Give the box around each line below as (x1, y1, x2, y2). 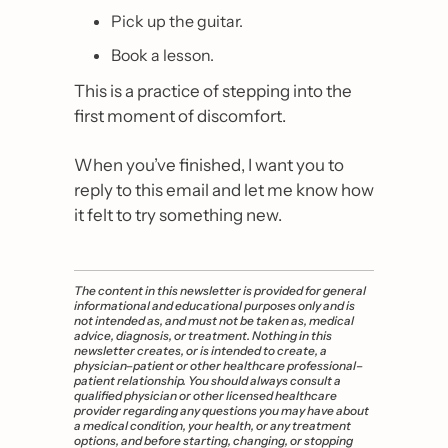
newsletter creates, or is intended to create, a (74, 343, 327, 359)
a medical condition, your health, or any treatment (74, 418, 351, 434)
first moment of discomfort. (74, 106, 286, 127)
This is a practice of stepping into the (74, 81, 352, 102)
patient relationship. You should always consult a (74, 373, 341, 389)
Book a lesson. (111, 45, 214, 66)
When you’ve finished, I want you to (74, 155, 344, 176)
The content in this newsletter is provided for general (74, 283, 366, 299)
